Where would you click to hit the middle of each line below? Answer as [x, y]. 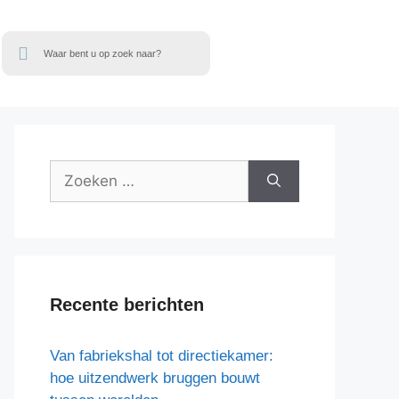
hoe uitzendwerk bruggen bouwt [155, 378]
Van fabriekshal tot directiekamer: [162, 356]
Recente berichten [127, 305]
